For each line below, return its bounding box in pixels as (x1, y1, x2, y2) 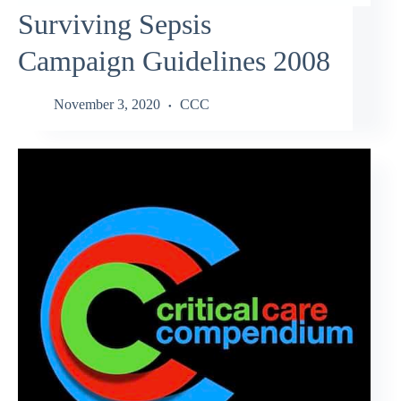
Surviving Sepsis (18, 7, 211, 40)
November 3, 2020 (54, 97, 160, 113)
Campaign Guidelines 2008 (18, 44, 330, 77)
